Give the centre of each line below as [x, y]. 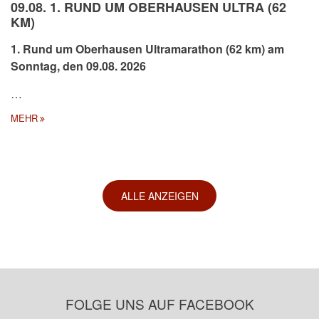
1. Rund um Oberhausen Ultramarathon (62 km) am [147, 48]
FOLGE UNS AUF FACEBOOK [159, 303]
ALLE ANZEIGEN [159, 195]
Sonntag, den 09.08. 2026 [78, 66]
